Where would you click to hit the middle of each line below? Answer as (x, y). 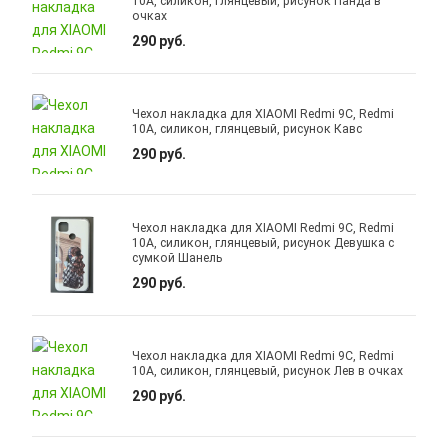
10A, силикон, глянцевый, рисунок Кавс (247, 129)
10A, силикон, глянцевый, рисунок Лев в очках (268, 371)
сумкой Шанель (178, 257)
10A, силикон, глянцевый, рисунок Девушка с (263, 242)
